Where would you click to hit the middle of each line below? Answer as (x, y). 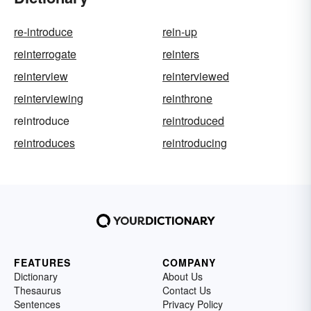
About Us (183, 276)
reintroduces (44, 142)
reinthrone (187, 98)
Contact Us (187, 290)
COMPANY (189, 262)
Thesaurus (37, 290)
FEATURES (42, 262)
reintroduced (193, 120)
